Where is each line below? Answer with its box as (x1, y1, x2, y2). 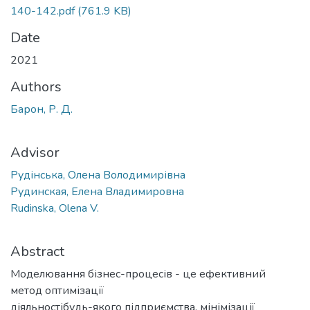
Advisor (10, 143, 60, 162)
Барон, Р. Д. (10, 101, 73, 117)
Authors (10, 77, 62, 96)
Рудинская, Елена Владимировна (10, 183, 184, 199)
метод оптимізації (10, 282, 104, 298)
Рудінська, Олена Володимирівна (10, 167, 185, 183)
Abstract (10, 241, 64, 261)
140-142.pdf (10, 3, 75, 19)
